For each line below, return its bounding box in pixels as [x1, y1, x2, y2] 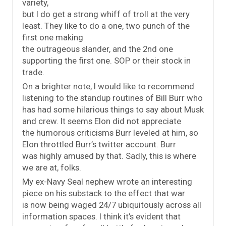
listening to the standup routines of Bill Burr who [22, 93, 203, 103]
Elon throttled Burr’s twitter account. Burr [22, 139, 176, 150]
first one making [22, 32, 83, 43]
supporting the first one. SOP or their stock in [22, 55, 191, 66]
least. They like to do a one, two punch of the [22, 21, 190, 31]
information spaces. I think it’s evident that [22, 211, 181, 222]
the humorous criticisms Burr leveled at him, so [22, 128, 198, 138]
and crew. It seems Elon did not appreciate [22, 116, 181, 127]
